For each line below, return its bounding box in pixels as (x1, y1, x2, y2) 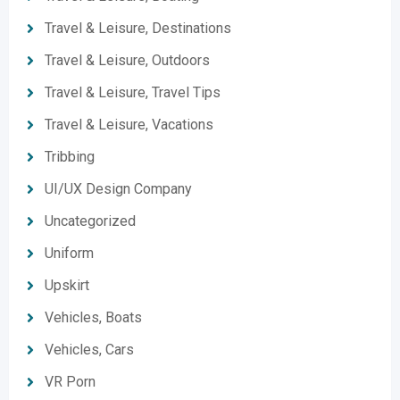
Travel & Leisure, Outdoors (45, 52, 210, 69)
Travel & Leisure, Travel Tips (45, 84, 221, 101)
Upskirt (45, 277, 89, 294)
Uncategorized (45, 212, 136, 229)
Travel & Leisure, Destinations (45, 20, 231, 37)
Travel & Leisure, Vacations (45, 116, 213, 133)
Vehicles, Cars (45, 341, 134, 358)
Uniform (45, 245, 94, 262)
